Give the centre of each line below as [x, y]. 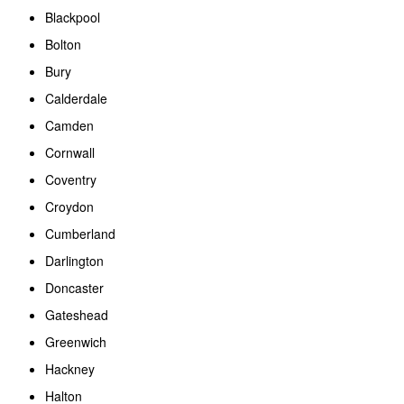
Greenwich [78, 341]
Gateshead [78, 314]
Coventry [73, 179]
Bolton [65, 44]
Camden [71, 125]
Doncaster [76, 287]
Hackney [72, 368]
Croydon [71, 206]
